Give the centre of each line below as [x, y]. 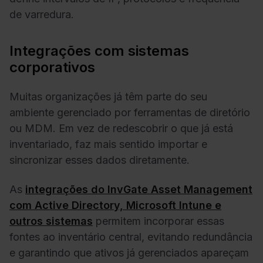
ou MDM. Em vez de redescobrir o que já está [121, 129]
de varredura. [42, 14]
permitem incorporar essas [159, 221]
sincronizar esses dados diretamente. [100, 160]
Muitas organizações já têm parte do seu [108, 97]
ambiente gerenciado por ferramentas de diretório [130, 113]
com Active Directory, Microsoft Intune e [115, 205]
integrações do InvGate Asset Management [139, 189]
